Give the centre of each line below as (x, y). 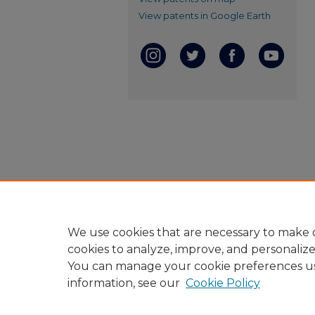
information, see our (124, 283)
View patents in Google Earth (205, 15)
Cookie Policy (223, 283)
